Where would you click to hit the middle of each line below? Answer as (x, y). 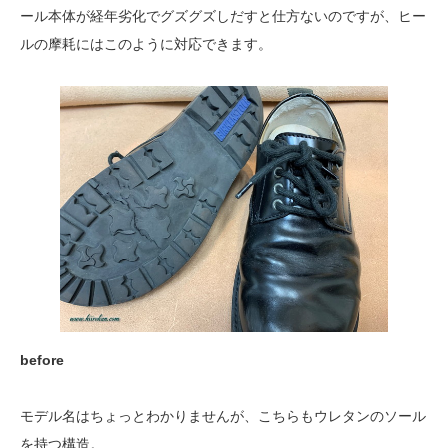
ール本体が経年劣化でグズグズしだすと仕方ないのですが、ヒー (223, 16)
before (42, 360)
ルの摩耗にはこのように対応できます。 (146, 44)
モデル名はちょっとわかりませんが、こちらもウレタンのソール (223, 416)
